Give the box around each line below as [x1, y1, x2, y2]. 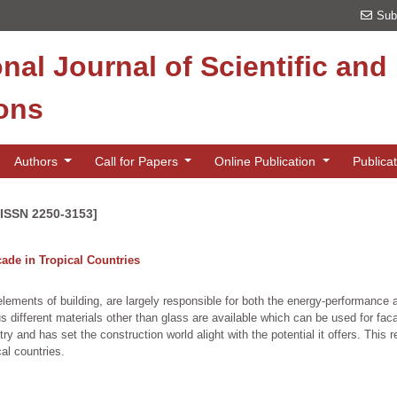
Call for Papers [94, 153, 182, 168]
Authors [13, 153, 61, 168]
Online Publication [214, 153, 320, 168]
